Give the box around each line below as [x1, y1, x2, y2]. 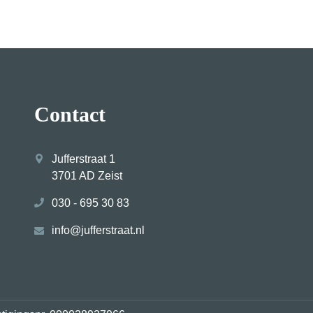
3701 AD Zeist [52, 170, 123, 182]
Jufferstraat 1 [52, 153, 116, 166]
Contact [34, 103, 106, 126]
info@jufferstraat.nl [52, 224, 145, 237]
